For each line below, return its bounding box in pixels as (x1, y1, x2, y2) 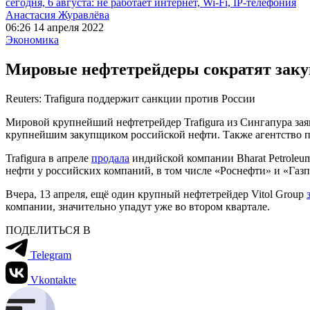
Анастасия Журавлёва (6, 9, 109, 21)
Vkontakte (30, 273, 76, 286)
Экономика (6, 34, 59, 46)
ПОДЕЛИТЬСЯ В (6, 224, 91, 236)
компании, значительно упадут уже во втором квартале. (6, 200, 270, 212)
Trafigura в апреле (6, 152, 91, 164)
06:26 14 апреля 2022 (6, 21, 104, 33)
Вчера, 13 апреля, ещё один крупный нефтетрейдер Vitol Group (6, 188, 307, 200)
